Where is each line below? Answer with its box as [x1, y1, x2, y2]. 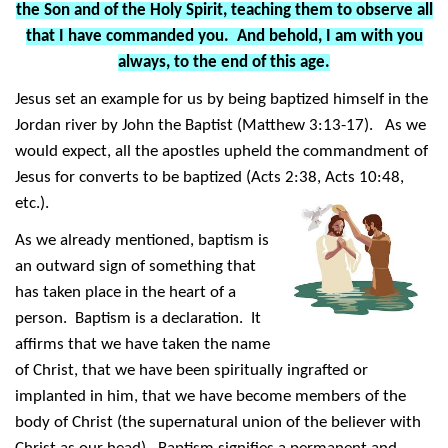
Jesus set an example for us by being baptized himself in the [15, 90, 428, 108]
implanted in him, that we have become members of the [15, 387, 406, 405]
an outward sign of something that [15, 257, 256, 275]
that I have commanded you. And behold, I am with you [25, 27, 423, 45]
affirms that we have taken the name [15, 335, 270, 353]
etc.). [15, 194, 49, 212]
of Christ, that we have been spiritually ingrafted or [15, 361, 368, 379]
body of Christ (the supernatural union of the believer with [15, 413, 421, 431]
